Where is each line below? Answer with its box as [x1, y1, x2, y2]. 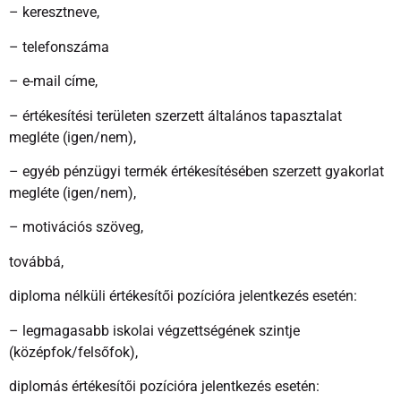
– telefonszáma [9, 38, 109, 55]
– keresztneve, [9, 4, 99, 21]
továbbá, [9, 252, 64, 270]
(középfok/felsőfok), [9, 343, 138, 361]
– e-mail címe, [9, 73, 98, 90]
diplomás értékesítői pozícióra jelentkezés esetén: [9, 377, 320, 395]
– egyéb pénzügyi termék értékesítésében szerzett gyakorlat [9, 163, 384, 181]
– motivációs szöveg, [9, 218, 143, 236]
